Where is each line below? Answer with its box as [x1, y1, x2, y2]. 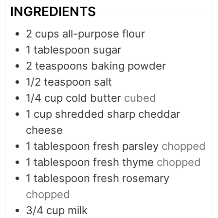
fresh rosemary [93, 171, 169, 184]
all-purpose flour [62, 27, 145, 40]
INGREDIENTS [10, 3, 96, 19]
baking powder [91, 59, 166, 72]
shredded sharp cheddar [55, 107, 180, 120]
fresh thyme [93, 155, 154, 168]
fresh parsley [93, 139, 159, 152]
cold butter [66, 91, 121, 104]
